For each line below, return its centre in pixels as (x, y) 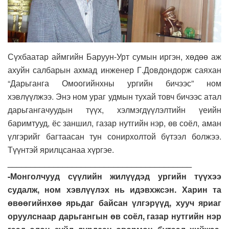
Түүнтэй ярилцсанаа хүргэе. (61, 149)
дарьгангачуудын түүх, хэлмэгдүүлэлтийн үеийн (114, 109)
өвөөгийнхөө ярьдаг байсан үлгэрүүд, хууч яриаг (114, 202)
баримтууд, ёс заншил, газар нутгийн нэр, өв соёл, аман (114, 123)
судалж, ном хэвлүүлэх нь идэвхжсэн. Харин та (114, 189)
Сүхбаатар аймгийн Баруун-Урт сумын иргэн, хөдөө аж (114, 56)
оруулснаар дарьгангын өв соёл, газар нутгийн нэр (114, 216)
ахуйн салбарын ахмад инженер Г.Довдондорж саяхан (114, 70)
